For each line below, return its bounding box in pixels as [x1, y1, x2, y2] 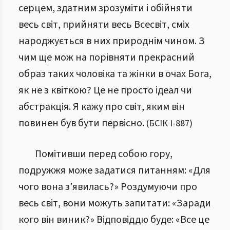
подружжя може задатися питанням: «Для [18, 163, 210, 178]
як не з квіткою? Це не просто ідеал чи [18, 83, 192, 98]
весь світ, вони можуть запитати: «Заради [18, 196, 211, 210]
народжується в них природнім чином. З [18, 34, 205, 48]
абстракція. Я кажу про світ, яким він [18, 100, 185, 114]
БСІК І [149, 117, 172, 130]
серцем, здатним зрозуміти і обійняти [18, 1, 193, 15]
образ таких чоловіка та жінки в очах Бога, [18, 67, 212, 81]
